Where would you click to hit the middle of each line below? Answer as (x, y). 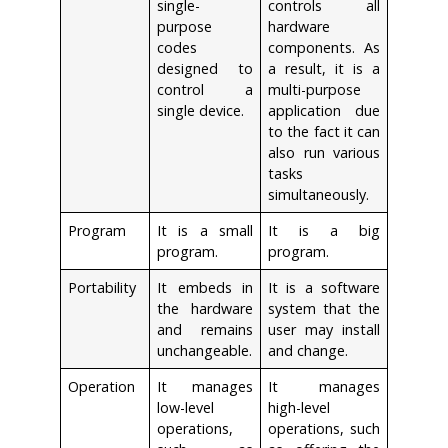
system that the (324, 308)
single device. (201, 110)
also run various (324, 152)
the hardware (205, 308)
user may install (324, 329)
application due (324, 110)
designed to (205, 68)
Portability (102, 287)
